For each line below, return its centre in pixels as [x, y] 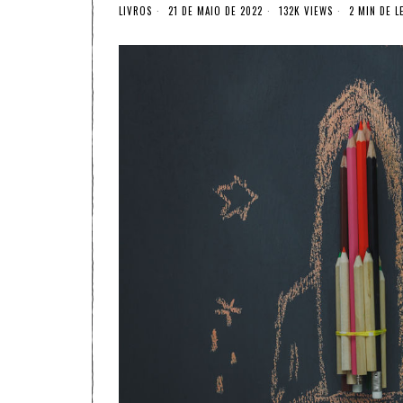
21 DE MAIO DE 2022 [214, 11]
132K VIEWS [304, 11]
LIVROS [135, 11]
